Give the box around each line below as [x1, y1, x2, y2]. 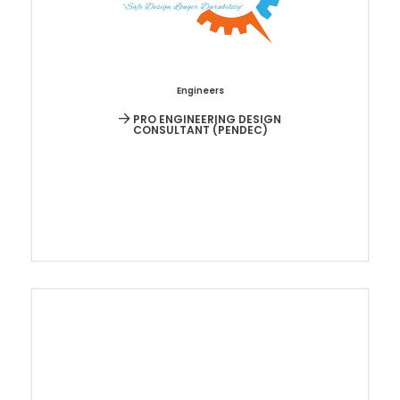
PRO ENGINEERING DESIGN [130, 112, 281, 128]
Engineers [176, 84, 224, 98]
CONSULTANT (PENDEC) [132, 122, 268, 138]
